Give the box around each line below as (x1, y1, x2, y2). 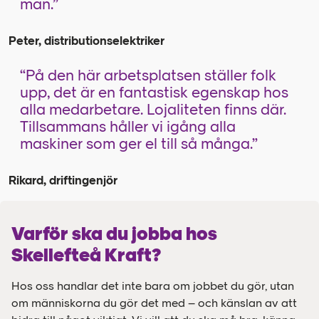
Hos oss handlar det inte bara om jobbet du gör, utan (11, 278, 294, 293)
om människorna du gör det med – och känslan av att (11, 296, 297, 310)
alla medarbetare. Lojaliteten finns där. (20, 100, 286, 118)
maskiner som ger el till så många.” (20, 134, 258, 152)
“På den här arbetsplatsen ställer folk (20, 66, 276, 84)
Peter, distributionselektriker (9, 33, 164, 48)
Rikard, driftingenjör (9, 173, 117, 187)
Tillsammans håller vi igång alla (20, 117, 236, 135)
